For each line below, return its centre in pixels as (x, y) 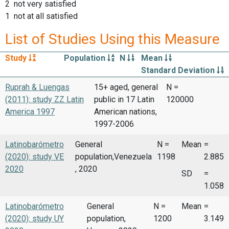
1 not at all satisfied (41, 16)
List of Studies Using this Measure (112, 39)
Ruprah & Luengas (37, 87)
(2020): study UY (35, 219)
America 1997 (30, 111)
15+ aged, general (126, 87)
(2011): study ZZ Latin (44, 99)
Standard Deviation (179, 70)
